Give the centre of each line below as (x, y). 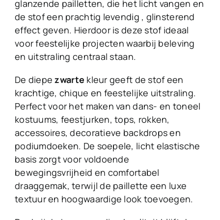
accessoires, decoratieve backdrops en (97, 133)
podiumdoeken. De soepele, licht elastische (107, 146)
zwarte (70, 80)
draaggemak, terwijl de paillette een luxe (101, 186)
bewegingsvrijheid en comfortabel (87, 173)
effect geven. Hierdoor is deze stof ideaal (102, 30)
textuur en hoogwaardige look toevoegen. (104, 199)
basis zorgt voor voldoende (72, 159)
